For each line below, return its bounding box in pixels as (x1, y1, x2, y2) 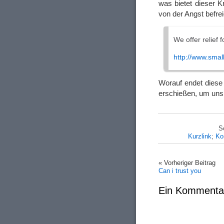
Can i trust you (158, 166, 201, 174)
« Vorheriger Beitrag (158, 158, 215, 166)
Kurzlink (187, 132, 211, 140)
